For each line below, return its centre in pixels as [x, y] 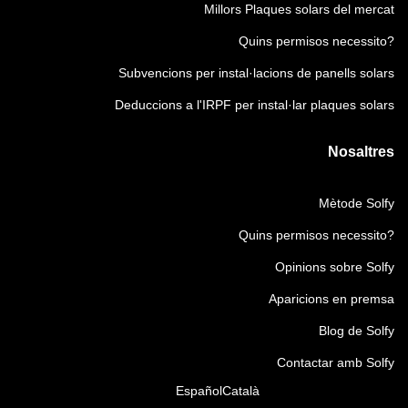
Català [241, 391]
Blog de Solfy [357, 331]
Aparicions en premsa [331, 299]
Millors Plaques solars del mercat [299, 9]
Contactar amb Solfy [336, 362]
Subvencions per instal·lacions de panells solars [256, 73]
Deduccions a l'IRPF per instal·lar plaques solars [255, 105]
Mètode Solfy [357, 203]
